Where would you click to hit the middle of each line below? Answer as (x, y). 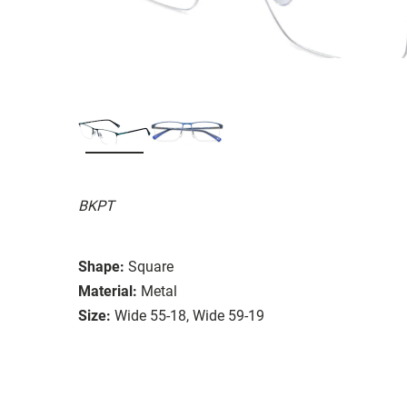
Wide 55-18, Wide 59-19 (189, 315)
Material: (108, 291)
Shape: (101, 266)
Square (151, 266)
